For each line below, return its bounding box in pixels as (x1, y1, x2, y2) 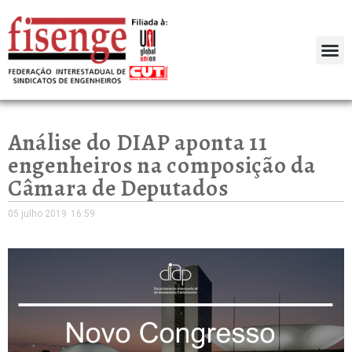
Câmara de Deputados (8, 173, 229, 204)
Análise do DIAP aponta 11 (8, 127, 268, 159)
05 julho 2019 (8, 208, 67, 220)
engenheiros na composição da (8, 150, 316, 181)
